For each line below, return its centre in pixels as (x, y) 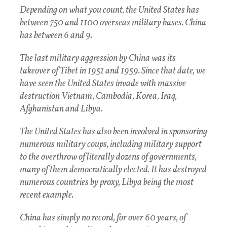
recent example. (47, 196)
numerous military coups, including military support (111, 145)
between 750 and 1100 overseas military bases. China (113, 23)
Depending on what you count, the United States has (109, 11)
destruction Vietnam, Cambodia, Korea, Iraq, (98, 97)
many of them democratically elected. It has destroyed (113, 170)
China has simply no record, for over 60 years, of (103, 218)
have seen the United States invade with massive (103, 84)
